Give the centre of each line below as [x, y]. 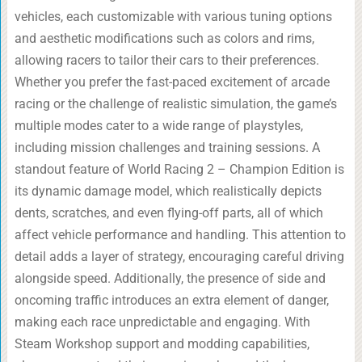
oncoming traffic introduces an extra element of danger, [171, 300]
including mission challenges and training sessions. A [167, 147]
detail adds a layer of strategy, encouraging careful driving [179, 257]
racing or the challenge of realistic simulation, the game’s [175, 104]
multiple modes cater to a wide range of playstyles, [158, 126]
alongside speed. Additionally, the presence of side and [170, 278]
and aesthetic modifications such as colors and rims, [164, 38]
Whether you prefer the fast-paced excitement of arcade [172, 82]
